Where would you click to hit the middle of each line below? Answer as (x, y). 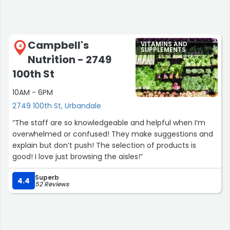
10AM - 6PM (33, 93)
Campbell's (58, 45)
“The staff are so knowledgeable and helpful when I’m (109, 123)
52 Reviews (52, 184)
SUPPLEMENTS (163, 50)
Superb (47, 178)
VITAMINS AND (164, 44)
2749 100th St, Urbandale (57, 106)
